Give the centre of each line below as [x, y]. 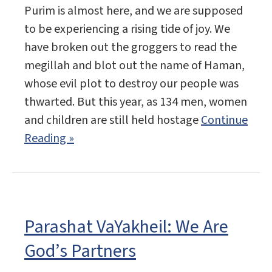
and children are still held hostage [113, 121]
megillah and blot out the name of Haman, [134, 66]
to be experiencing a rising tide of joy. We [127, 29]
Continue [224, 121]
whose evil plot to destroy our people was [131, 84]
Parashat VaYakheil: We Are [126, 227]
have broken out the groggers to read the [131, 48]
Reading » [49, 139]
